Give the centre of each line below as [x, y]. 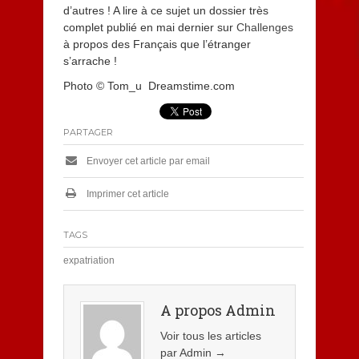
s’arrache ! [90, 61]
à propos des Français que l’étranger [157, 44]
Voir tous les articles [210, 336]
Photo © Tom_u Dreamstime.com [149, 86]
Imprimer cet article [126, 194]
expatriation [89, 260]
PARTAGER [88, 132]
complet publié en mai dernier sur [149, 27]
